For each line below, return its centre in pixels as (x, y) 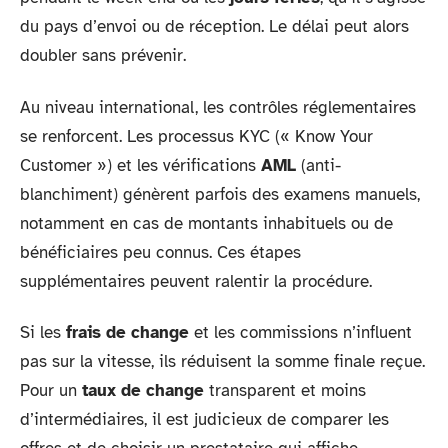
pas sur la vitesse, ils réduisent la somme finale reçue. (222, 361)
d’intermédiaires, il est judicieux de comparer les (204, 419)
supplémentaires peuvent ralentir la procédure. (196, 281)
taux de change (143, 390)
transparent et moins (285, 390)
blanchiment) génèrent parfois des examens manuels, (220, 194)
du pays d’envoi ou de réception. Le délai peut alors (214, 26)
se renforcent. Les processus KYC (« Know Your (196, 136)
